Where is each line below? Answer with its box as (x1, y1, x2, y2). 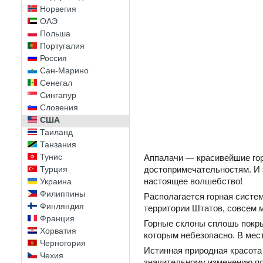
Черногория (40, 238, 86, 248)
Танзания (40, 140, 76, 149)
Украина (40, 177, 72, 186)
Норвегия (40, 4, 76, 14)
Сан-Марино (40, 66, 89, 75)
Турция (40, 164, 68, 174)
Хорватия (40, 226, 76, 235)
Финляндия (40, 201, 84, 211)
